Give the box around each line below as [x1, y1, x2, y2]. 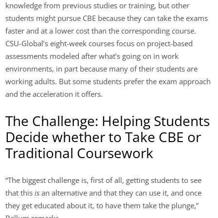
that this [5, 188, 35, 198]
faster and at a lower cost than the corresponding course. [5, 25, 197, 36]
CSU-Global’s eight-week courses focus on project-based [5, 38, 193, 48]
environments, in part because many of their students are [5, 63, 198, 73]
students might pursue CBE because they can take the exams [5, 13, 208, 23]
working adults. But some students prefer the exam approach [5, 76, 211, 86]
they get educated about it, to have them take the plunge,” [5, 200, 199, 211]
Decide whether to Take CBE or [5, 127, 201, 146]
